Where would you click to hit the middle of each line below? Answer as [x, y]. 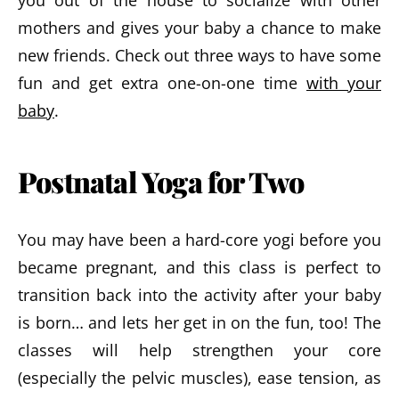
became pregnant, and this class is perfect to [199, 267]
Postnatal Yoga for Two [161, 181]
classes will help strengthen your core [199, 350]
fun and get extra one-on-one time [162, 83]
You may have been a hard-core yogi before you [199, 240]
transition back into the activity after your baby [199, 295]
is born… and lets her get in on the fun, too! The [199, 322]
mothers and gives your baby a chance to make [199, 28]
